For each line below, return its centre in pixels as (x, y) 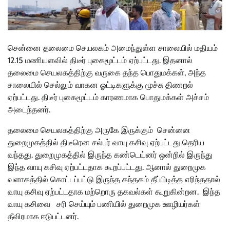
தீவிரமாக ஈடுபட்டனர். (43, 216)
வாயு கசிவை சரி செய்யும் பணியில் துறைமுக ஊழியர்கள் (104, 204)
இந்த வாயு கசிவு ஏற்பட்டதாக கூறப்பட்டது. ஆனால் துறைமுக (107, 167)
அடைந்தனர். (31, 109)
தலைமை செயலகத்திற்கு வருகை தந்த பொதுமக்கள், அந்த (107, 72)
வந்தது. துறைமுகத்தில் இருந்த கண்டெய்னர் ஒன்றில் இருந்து (110, 155)
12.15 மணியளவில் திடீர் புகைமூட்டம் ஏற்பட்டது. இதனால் (100, 60)
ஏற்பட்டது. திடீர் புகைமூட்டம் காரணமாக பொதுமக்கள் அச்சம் (108, 97)
